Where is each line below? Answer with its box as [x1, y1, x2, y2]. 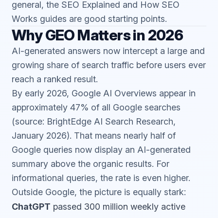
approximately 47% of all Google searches [12, 102, 181, 112]
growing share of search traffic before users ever [12, 60, 206, 70]
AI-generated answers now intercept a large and [12, 46, 205, 56]
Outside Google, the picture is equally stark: [12, 187, 186, 197]
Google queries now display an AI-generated [12, 145, 191, 155]
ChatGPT [12, 201, 51, 212]
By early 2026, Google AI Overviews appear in [12, 88, 196, 98]
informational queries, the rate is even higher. [12, 173, 190, 183]
